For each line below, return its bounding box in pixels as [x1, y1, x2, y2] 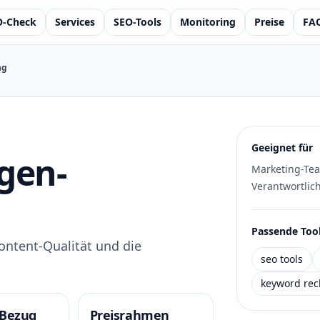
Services [54, 15, 95, 29]
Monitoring [179, 15, 236, 29]
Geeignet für [251, 141, 313, 154]
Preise [254, 15, 284, 29]
